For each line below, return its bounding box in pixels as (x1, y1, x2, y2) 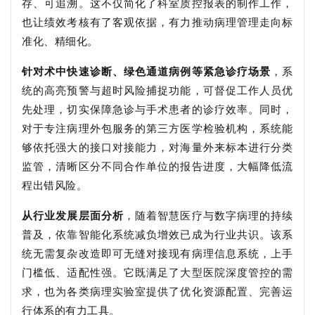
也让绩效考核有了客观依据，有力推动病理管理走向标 (22, 14, 293, 29)
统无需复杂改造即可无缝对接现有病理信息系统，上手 (22, 245, 293, 260)
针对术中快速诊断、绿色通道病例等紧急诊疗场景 (22, 63, 271, 78)
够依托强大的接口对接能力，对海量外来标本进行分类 (22, 139, 293, 154)
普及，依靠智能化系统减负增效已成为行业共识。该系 (22, 226, 293, 241)
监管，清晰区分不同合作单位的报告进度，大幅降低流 (22, 158, 293, 173)
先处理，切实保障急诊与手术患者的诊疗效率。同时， (22, 101, 293, 116)
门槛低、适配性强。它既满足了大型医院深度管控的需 (22, 264, 293, 279)
